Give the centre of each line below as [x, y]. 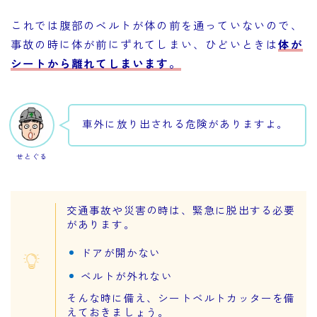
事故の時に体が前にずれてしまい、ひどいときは [145, 44]
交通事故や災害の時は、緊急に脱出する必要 [181, 209]
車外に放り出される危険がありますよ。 [185, 123]
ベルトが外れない [127, 275]
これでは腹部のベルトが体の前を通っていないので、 [157, 24]
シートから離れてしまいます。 [96, 63]
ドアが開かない [121, 252]
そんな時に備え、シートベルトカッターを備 [181, 297]
